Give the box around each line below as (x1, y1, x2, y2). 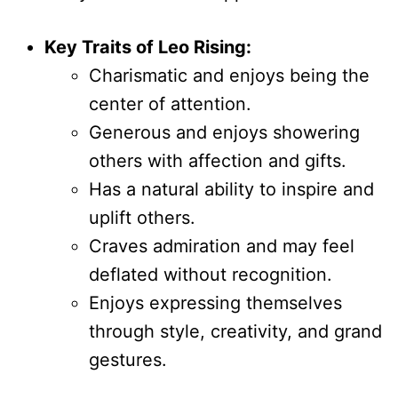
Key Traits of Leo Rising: (44, 36, 251, 58)
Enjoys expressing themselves (89, 291, 342, 314)
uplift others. (89, 206, 195, 228)
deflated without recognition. (89, 263, 332, 285)
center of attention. (89, 92, 251, 115)
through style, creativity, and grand (89, 320, 382, 342)
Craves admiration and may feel (89, 235, 354, 257)
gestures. (89, 348, 167, 370)
